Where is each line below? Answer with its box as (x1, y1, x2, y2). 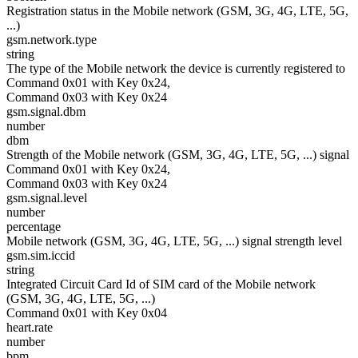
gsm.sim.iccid (6, 249, 75, 262)
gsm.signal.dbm (6, 105, 86, 118)
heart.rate (6, 320, 53, 334)
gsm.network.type (6, 33, 97, 46)
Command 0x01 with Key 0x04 (6, 306, 167, 320)
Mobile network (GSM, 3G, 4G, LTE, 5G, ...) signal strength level (6, 234, 342, 248)
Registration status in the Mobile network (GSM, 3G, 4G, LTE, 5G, (6, 4, 348, 18)
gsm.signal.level (6, 191, 87, 205)
